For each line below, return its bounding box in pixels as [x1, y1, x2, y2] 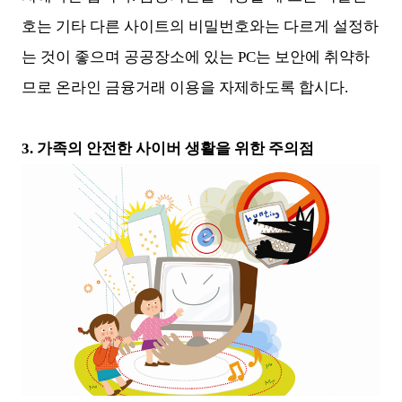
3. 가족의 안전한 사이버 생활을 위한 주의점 [22, 140, 314, 158]
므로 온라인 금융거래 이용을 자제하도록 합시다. [22, 79, 348, 97]
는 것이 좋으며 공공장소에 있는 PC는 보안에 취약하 [22, 48, 370, 66]
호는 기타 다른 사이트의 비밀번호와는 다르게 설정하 [22, 18, 379, 36]
